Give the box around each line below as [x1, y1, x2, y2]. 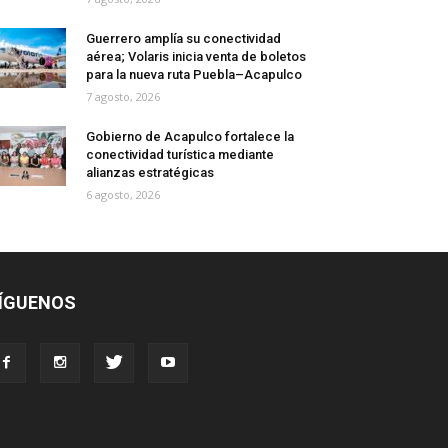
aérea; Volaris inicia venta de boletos [86, 49, 306, 65]
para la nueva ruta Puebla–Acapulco [86, 67, 302, 83]
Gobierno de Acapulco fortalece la [86, 129, 294, 145]
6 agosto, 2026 [86, 187, 160, 203]
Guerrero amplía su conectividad [86, 31, 281, 47]
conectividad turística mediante [86, 147, 274, 163]
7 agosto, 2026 [86, 89, 160, 105]
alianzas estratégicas [86, 165, 214, 181]
